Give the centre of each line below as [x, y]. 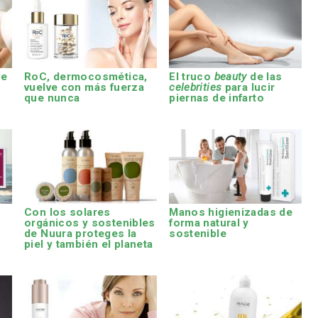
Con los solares [67, 213]
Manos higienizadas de [231, 213]
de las [264, 77]
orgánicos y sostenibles [90, 223]
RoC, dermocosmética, [86, 77]
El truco [192, 77]
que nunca [52, 98]
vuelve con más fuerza [84, 88]
